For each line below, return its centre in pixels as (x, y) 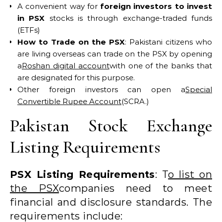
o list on (190, 174)
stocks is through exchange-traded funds (129, 18)
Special (199, 89)
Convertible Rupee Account (69, 101)
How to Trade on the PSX (71, 42)
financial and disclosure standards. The (111, 202)
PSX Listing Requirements (83, 174)
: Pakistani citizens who (168, 42)
